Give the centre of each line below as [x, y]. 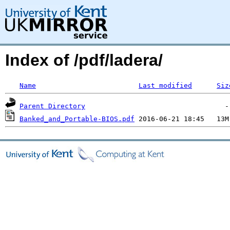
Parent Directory [52, 106]
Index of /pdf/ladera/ [84, 60]
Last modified [165, 85]
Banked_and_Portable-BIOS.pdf [77, 119]
